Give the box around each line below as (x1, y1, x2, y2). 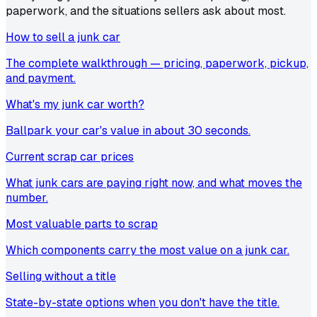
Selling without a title (6, 268, 116, 284)
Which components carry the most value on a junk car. (6, 242, 289, 258)
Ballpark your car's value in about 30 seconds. (6, 122, 250, 138)
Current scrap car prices (6, 149, 134, 164)
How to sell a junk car (6, 29, 120, 45)
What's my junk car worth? (6, 96, 144, 112)
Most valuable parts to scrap (6, 216, 158, 231)
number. (6, 190, 48, 205)
